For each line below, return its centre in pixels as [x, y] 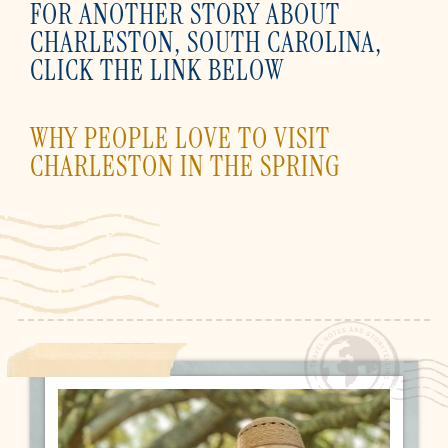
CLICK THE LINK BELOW [157, 71]
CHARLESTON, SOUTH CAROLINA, [206, 43]
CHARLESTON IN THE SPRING [185, 167]
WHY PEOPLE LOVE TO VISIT [180, 139]
